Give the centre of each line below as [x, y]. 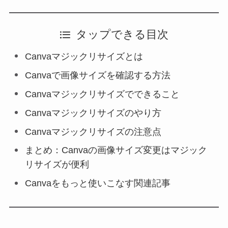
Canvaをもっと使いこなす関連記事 [98, 183]
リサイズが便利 [57, 165]
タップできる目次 [122, 34]
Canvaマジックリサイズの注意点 [93, 132]
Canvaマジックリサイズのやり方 [93, 113]
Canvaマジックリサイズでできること [103, 94]
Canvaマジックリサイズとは [84, 56]
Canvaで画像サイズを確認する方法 [98, 75]
